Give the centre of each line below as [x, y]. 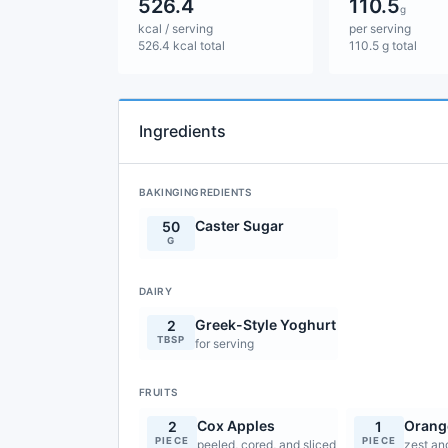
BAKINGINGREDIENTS [195, 192]
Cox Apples [236, 425]
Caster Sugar [239, 225]
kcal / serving [175, 28]
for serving [224, 343]
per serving [379, 28]
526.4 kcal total [181, 45]
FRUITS [158, 392]
